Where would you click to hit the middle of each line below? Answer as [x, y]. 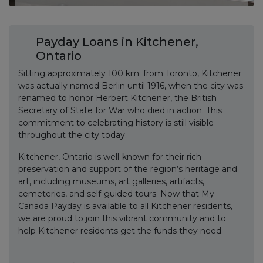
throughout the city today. [73, 135]
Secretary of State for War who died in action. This [120, 110]
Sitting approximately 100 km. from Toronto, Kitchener [130, 73]
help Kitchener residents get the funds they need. [121, 231]
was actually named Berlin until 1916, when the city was [131, 86]
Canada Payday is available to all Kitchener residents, [125, 206]
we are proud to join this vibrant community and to [122, 218]
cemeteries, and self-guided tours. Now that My [116, 194]
